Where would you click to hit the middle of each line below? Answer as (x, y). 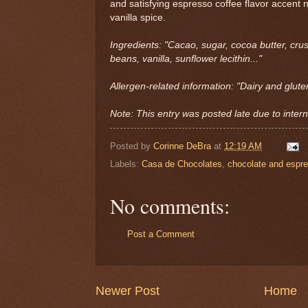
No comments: (170, 206)
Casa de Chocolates (182, 164)
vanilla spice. (138, 17)
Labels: (126, 164)
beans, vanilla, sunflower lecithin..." (186, 58)
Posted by (132, 146)
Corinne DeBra (182, 146)
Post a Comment (161, 234)
